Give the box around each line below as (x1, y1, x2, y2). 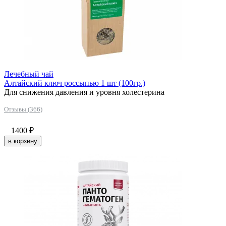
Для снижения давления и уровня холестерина (4, 87, 164, 96)
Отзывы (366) (4, 105, 42, 113)
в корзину (8, 137, 37, 145)
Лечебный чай (4, 69, 53, 78)
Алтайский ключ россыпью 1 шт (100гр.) (4, 78, 145, 87)
